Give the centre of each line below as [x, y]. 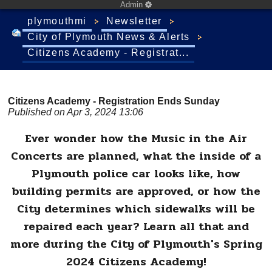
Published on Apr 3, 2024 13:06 [76, 112]
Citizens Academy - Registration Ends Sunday [114, 101]
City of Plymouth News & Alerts [109, 37]
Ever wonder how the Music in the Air [136, 138]
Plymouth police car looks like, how [136, 173]
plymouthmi [57, 21]
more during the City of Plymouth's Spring [136, 243]
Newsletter [134, 21]
